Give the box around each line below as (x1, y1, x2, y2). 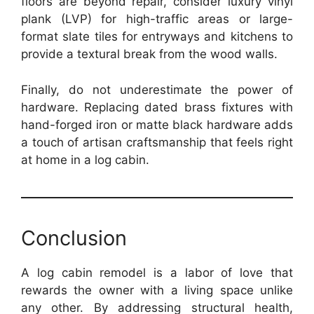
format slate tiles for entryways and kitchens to (21, 29, 293, 43)
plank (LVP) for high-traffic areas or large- (21, 12, 293, 26)
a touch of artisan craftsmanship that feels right (21, 135, 293, 149)
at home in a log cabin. (21, 152, 149, 167)
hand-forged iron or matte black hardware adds (21, 117, 293, 132)
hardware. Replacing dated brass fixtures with (21, 100, 293, 114)
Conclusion (21, 225, 127, 250)
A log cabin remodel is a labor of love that (21, 265, 293, 280)
